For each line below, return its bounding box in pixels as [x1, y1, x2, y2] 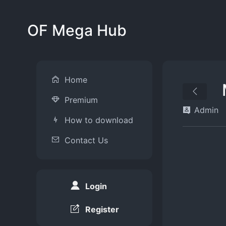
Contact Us [65, 135, 108, 145]
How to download [65, 115, 133, 125]
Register [85, 204, 119, 214]
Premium [65, 95, 98, 105]
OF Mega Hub [27, 21, 127, 39]
